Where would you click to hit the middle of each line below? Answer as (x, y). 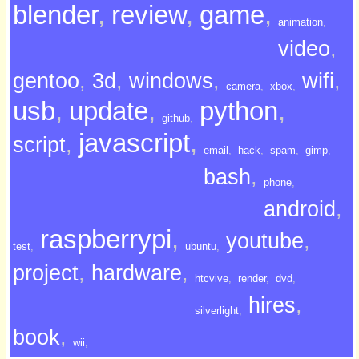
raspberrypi (106, 239)
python (239, 111)
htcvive (212, 278)
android (300, 210)
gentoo (46, 81)
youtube (265, 242)
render (252, 278)
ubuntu (201, 246)
